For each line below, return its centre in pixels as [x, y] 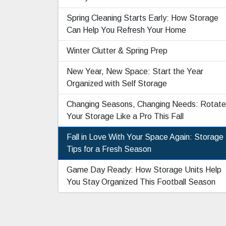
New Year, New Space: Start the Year [135, 71]
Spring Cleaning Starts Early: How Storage [143, 18]
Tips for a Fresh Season [109, 149]
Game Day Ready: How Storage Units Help [144, 169]
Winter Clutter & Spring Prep [117, 50]
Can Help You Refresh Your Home [126, 30]
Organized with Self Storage [117, 83]
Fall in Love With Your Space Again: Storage [145, 137]
